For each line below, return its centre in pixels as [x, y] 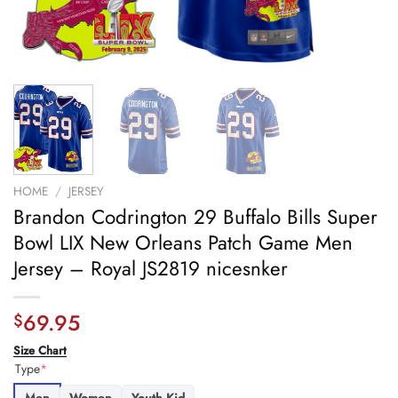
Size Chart [40, 351]
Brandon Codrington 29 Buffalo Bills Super [195, 217]
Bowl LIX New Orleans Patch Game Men [183, 243]
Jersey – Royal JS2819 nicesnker [151, 269]
